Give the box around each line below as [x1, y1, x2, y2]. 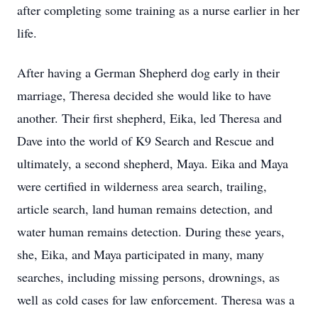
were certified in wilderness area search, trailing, [17, 177, 267, 194]
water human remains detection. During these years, [17, 223, 285, 240]
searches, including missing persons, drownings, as [17, 268, 280, 285]
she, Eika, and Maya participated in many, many [17, 246, 264, 263]
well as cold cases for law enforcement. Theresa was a [17, 291, 295, 308]
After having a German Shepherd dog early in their [17, 64, 280, 81]
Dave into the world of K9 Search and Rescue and [17, 132, 274, 149]
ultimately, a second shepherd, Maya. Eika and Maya [17, 155, 288, 172]
